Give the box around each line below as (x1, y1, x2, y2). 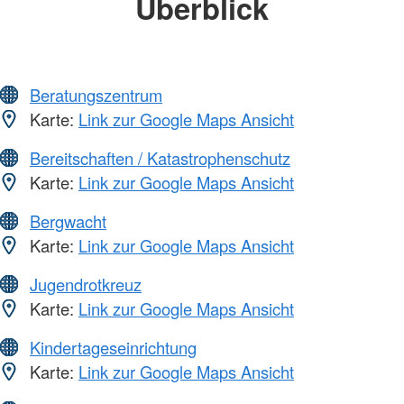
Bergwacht (30, 209, 106, 234)
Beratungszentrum (30, 83, 162, 107)
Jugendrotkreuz (30, 272, 142, 297)
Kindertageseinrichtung (30, 335, 197, 360)
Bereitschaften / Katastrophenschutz (30, 146, 290, 170)
